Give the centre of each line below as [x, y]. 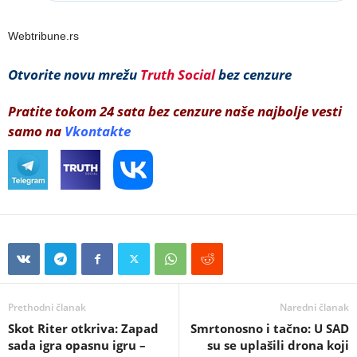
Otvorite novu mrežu [73, 74]
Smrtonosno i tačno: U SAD [270, 328]
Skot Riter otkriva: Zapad [83, 328]
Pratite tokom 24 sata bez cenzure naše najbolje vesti [175, 111]
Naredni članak [314, 307]
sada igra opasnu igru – [77, 345]
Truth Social [178, 74]
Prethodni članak [47, 307]
